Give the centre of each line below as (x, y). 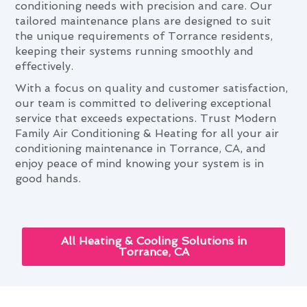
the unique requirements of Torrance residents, (144, 36)
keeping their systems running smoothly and (135, 51)
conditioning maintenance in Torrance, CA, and (141, 148)
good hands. (48, 178)
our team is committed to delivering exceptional (144, 103)
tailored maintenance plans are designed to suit (144, 21)
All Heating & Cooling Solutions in (153, 241)
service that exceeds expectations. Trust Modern (146, 118)
